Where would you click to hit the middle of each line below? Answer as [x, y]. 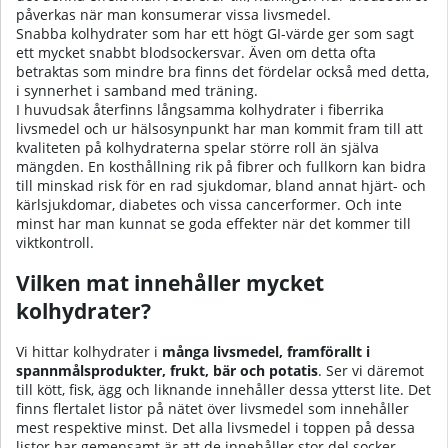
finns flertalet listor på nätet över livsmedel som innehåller [212, 409]
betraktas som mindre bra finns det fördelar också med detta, [222, 71]
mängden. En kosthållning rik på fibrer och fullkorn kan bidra [221, 166]
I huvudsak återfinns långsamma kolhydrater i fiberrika [200, 109]
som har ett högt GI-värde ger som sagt [281, 33]
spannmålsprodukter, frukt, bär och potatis [167, 371]
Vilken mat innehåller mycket [170, 282]
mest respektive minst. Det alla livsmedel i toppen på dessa [215, 428]
